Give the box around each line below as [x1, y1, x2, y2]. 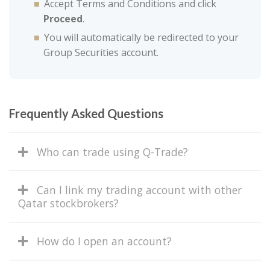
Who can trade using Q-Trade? [37, 145, 188, 160]
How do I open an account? [37, 234, 172, 249]
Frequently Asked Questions [9, 106, 163, 121]
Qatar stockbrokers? [18, 196, 119, 211]
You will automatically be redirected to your [44, 31, 239, 45]
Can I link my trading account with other [37, 183, 242, 198]
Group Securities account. [43, 46, 159, 60]
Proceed [43, 12, 83, 26]
